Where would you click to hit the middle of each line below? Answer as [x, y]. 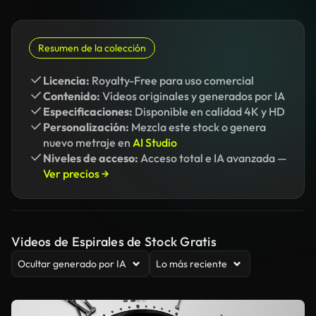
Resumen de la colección [92, 48]
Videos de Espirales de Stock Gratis [114, 242]
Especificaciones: [88, 111]
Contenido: [72, 96]
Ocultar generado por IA [72, 264]
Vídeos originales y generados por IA [193, 96]
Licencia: [66, 80]
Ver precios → [76, 174]
